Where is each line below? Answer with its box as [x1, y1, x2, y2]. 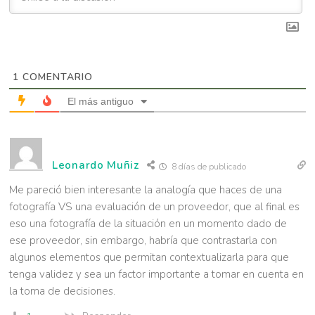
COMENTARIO [19, 70, 93, 84]
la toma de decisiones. [9, 284, 115, 299]
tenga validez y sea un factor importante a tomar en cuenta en [9, 267, 304, 282]
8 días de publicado [169, 161, 246, 173]
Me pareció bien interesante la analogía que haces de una [9, 183, 282, 198]
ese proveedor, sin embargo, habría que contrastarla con [9, 233, 277, 248]
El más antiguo [67, 96, 134, 108]
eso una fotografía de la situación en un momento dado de [9, 217, 287, 231]
